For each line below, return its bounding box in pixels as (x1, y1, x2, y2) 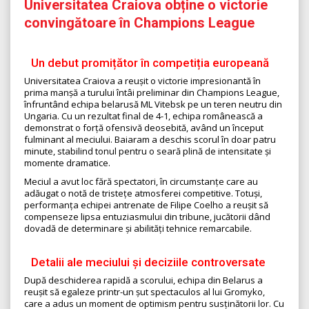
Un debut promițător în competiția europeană (31, 56, 269, 70)
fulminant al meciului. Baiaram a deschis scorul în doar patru (24, 133, 276, 146)
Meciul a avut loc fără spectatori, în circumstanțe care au (24, 175, 258, 188)
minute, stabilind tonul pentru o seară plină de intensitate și (24, 145, 271, 158)
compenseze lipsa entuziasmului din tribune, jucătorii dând (24, 210, 270, 223)
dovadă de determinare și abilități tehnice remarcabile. (24, 222, 252, 235)
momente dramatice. (24, 157, 110, 170)
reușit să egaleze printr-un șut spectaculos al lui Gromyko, (24, 286, 265, 299)
